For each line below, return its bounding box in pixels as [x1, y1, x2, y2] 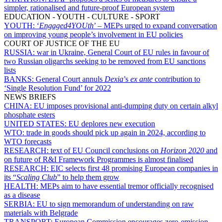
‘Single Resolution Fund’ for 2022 [4, 84, 111, 92]
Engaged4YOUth [39, 21, 94, 30]
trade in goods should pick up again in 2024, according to [26, 128, 206, 137]
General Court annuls [36, 75, 105, 83]
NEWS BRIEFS [4, 93, 56, 101]
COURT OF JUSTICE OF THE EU [4, 39, 120, 48]
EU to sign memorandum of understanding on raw [37, 200, 194, 208]
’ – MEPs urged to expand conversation [94, 21, 217, 30]
